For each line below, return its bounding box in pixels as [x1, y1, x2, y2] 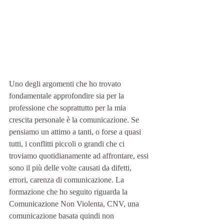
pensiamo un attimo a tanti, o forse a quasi [9, 127, 143, 136]
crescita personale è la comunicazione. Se [9, 115, 141, 124]
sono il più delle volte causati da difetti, [9, 163, 133, 172]
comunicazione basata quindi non [9, 211, 116, 220]
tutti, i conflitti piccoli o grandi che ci [9, 139, 126, 148]
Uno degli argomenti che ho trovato [9, 79, 123, 88]
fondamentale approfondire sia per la [9, 91, 126, 100]
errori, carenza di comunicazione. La [9, 175, 126, 184]
